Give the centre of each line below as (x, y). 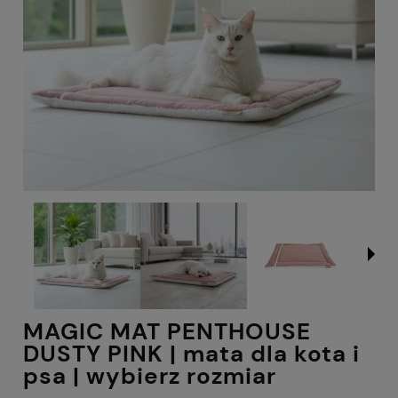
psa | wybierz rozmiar (150, 375)
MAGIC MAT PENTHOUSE (167, 331)
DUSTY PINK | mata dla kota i (191, 353)
